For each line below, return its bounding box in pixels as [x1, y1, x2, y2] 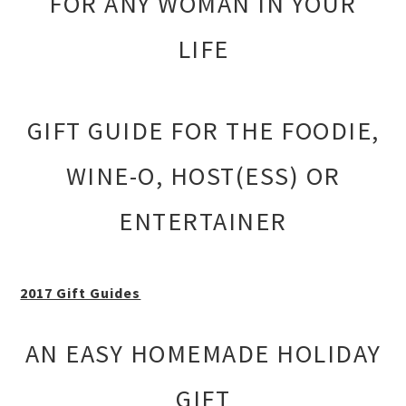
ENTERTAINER [119, 205, 287, 238]
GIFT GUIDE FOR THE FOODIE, [26, 114, 380, 148]
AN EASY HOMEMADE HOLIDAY [24, 337, 382, 371]
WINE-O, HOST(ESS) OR [65, 159, 341, 193]
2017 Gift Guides [20, 284, 141, 303]
